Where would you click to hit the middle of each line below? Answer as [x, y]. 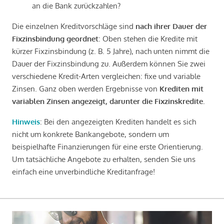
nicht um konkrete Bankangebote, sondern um [90, 134]
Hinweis [26, 121]
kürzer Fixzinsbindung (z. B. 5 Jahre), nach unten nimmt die [111, 51]
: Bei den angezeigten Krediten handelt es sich [118, 121]
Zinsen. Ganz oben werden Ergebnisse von [86, 88]
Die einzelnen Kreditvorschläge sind [74, 26]
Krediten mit [181, 88]
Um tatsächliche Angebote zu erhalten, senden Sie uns [104, 159]
